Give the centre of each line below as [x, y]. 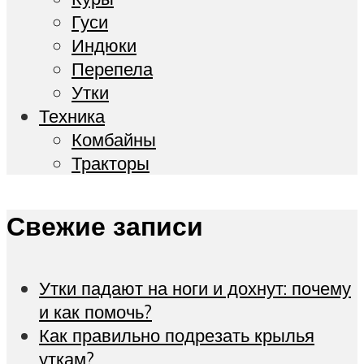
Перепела [112, 69]
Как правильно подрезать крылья [177, 336]
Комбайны [114, 140]
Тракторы [110, 163]
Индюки [104, 45]
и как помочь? [95, 312]
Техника [72, 116]
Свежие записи [105, 225]
